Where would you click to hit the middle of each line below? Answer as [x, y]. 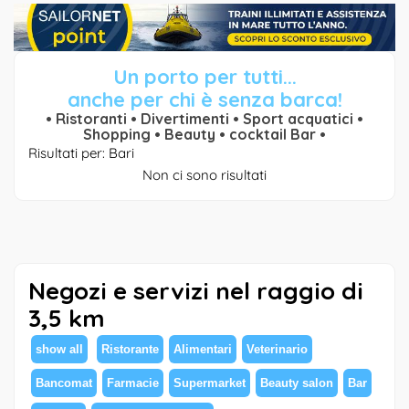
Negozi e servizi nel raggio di [196, 290]
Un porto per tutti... [204, 76]
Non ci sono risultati [204, 174]
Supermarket [210, 383]
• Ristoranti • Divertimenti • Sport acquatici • [204, 118]
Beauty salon [297, 383]
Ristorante [130, 349]
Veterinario [277, 349]
